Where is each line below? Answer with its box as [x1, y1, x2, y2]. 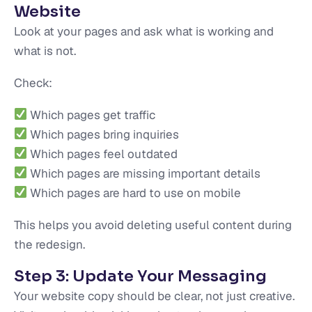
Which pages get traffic [27, 107, 156, 123]
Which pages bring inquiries [27, 126, 180, 142]
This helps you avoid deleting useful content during [14, 217, 292, 233]
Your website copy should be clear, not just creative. [14, 288, 295, 304]
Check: [14, 75, 52, 91]
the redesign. [14, 236, 85, 252]
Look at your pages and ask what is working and [14, 23, 274, 39]
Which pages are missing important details [27, 165, 261, 181]
